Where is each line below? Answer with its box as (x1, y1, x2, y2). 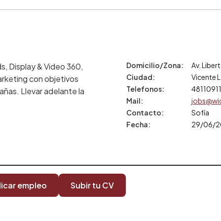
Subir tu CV (71, 180, 114, 190)
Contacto (126, 108, 161, 117)
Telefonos (126, 84, 162, 93)
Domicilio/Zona (126, 60, 181, 70)
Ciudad (126, 72, 152, 81)
